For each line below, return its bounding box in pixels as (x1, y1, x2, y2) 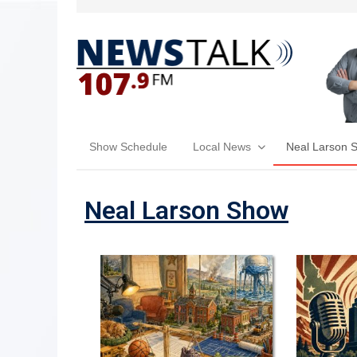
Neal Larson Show (84, 194, 288, 226)
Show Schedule (89, 139, 167, 153)
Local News (193, 139, 251, 153)
